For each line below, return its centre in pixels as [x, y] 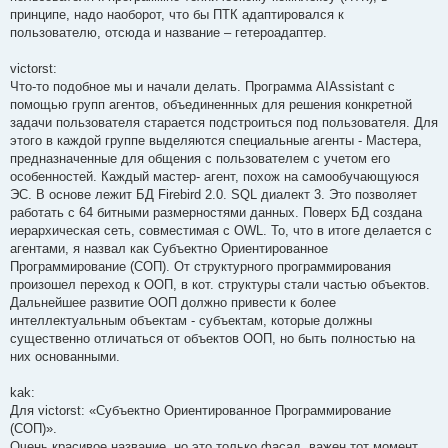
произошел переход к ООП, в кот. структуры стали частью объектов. [220, 284]
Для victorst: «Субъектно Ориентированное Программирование [200, 410]
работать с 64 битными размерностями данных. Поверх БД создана [216, 212]
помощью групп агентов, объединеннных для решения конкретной [211, 104]
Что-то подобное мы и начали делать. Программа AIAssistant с [202, 86]
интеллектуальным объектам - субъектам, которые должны [191, 320]
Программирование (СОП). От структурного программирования [200, 266]
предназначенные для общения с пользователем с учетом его [200, 158]
